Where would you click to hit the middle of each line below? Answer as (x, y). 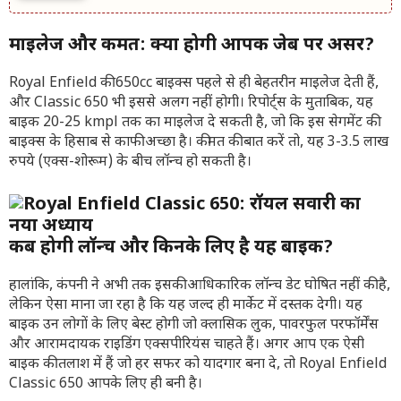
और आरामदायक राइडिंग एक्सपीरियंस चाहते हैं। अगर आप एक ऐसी (187, 345)
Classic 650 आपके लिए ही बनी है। (106, 384)
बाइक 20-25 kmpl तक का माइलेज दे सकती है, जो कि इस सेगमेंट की (193, 123)
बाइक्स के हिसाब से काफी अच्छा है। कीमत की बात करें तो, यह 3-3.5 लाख (199, 143)
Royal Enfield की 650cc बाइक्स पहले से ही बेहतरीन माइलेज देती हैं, (194, 84)
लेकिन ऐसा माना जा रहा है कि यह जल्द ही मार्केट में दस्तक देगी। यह (186, 306)
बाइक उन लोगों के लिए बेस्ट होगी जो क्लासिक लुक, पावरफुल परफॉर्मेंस (194, 325)
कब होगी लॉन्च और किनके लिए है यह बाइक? (171, 248)
